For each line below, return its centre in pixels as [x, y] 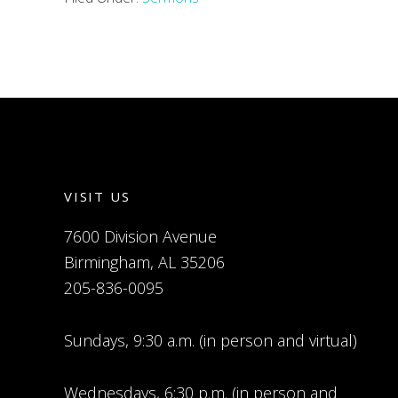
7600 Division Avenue [140, 236]
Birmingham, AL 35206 [144, 262]
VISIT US [97, 196]
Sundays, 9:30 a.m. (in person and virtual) [211, 340]
